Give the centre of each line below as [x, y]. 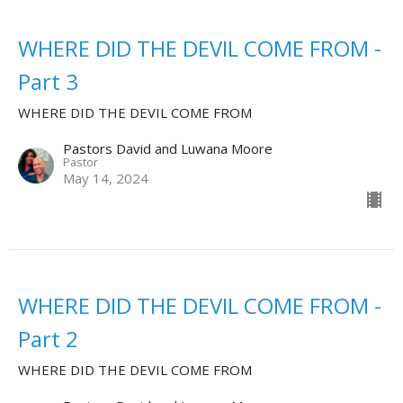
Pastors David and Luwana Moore [168, 149]
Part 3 [48, 82]
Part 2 [48, 339]
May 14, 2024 [106, 179]
